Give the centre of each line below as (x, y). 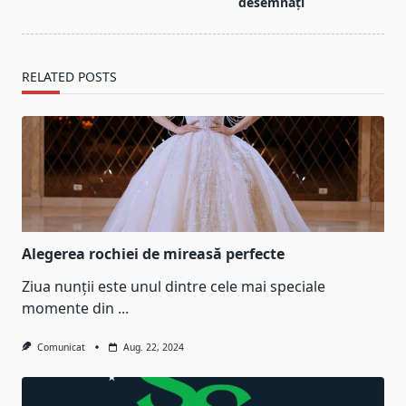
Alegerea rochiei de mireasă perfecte (153, 253)
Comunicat (61, 347)
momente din (68, 308)
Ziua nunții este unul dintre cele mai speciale (174, 286)
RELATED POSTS (69, 76)
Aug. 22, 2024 (153, 347)
